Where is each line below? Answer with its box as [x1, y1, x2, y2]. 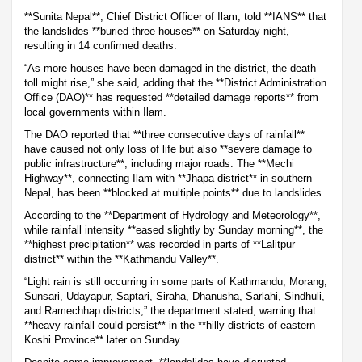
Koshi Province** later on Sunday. [24, 333, 183, 346]
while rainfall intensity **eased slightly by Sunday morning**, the [24, 223, 323, 236]
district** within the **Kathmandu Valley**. [24, 252, 219, 265]
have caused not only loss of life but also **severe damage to [24, 142, 312, 155]
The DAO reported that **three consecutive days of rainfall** [24, 128, 305, 141]
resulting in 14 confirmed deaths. [24, 39, 177, 52]
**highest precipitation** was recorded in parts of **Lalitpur [24, 238, 295, 250]
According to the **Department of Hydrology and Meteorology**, [24, 208, 321, 221]
